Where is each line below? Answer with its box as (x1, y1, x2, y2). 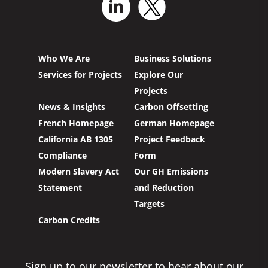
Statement (38, 182, 82, 194)
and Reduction (133, 182, 194, 194)
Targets (133, 198, 165, 210)
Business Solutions (133, 53, 211, 65)
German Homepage (133, 117, 214, 129)
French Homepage (38, 117, 114, 129)
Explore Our (133, 69, 183, 81)
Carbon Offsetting (133, 101, 208, 113)
